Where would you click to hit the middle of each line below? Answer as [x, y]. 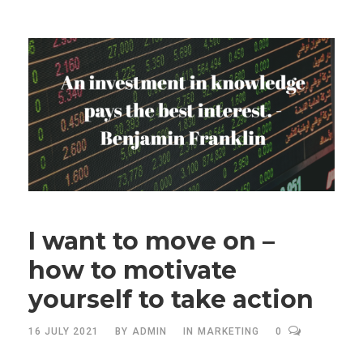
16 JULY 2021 [64, 331]
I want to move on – [152, 241]
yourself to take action [171, 299]
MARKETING [228, 331]
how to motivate [132, 270]
